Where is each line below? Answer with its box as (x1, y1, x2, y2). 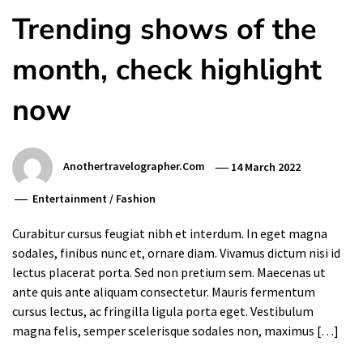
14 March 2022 (231, 159, 301, 174)
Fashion (116, 191, 156, 207)
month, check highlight (12, 50, 322, 91)
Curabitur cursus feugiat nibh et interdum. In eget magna (12, 225, 327, 242)
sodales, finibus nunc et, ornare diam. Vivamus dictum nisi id (12, 245, 340, 262)
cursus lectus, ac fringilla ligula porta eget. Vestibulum (12, 303, 314, 320)
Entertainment (32, 191, 108, 207)
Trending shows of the (12, 10, 317, 50)
